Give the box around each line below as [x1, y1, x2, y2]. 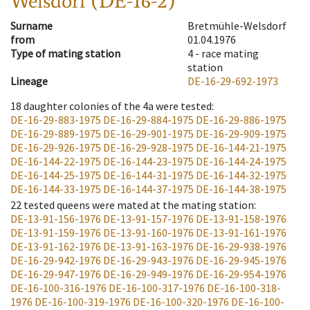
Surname [10, 19, 53, 33]
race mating [201, 46, 259, 61]
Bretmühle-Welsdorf [188, 19, 286, 33]
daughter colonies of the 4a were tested [24, 99, 212, 113]
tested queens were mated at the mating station [24, 198, 254, 212]
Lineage [10, 74, 48, 89]
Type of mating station [10, 46, 120, 61]
